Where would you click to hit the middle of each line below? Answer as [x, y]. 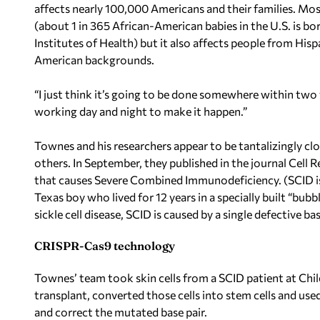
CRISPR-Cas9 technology [105, 246]
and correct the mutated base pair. [121, 312]
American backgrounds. [94, 60]
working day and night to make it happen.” [141, 111]
